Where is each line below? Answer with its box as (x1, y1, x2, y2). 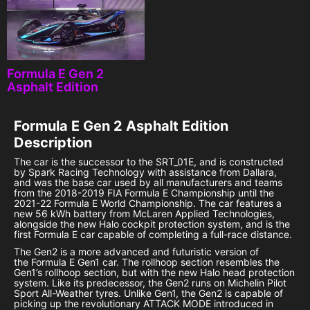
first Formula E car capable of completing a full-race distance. (14, 228, 292, 241)
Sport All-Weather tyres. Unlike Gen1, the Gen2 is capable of (14, 287, 283, 300)
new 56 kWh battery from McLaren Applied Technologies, (14, 208, 275, 220)
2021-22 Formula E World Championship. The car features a (14, 197, 282, 210)
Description (14, 134, 92, 152)
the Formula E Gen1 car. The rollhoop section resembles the (14, 256, 280, 268)
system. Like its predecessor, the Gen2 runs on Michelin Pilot (14, 277, 286, 289)
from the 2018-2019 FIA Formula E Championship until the (14, 187, 274, 199)
